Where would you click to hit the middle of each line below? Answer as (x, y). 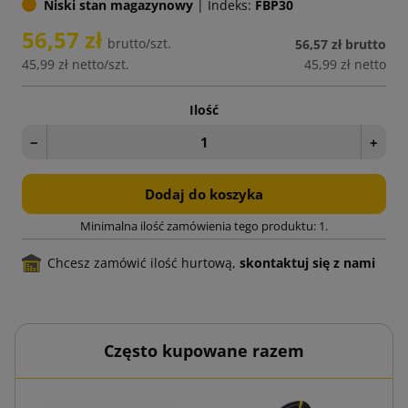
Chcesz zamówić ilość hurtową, (143, 262)
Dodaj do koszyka (204, 194)
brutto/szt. (139, 43)
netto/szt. (101, 64)
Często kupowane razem (204, 350)
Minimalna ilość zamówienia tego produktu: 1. (204, 225)
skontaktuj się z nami (307, 262)
